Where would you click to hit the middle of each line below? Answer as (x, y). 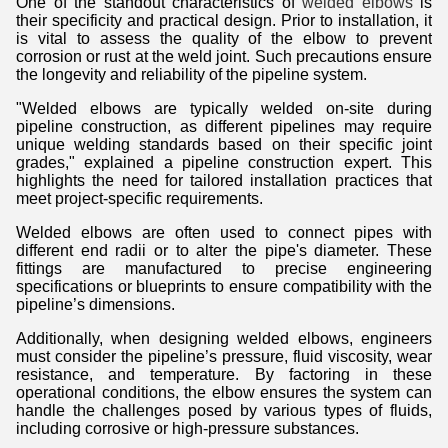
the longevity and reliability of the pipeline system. (191, 75)
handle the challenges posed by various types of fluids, (224, 411)
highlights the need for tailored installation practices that (224, 181)
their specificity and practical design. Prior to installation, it (224, 21)
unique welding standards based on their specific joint (224, 145)
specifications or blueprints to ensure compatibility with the (224, 287)
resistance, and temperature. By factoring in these (224, 375)
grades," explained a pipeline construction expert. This (224, 163)
